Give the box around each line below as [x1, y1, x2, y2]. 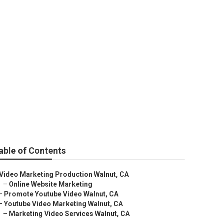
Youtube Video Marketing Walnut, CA [4, 200, 123, 208]
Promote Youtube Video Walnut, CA [4, 190, 118, 198]
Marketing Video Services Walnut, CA [9, 210, 130, 218]
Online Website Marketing [9, 180, 92, 188]
